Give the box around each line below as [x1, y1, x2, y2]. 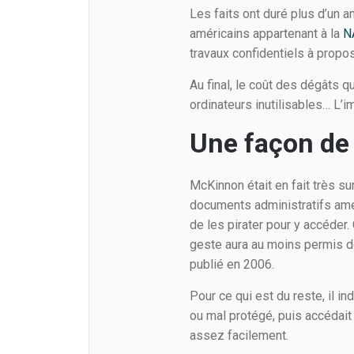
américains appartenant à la [190, 26, 344, 42]
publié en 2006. [190, 257, 275, 273]
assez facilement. [190, 328, 289, 344]
